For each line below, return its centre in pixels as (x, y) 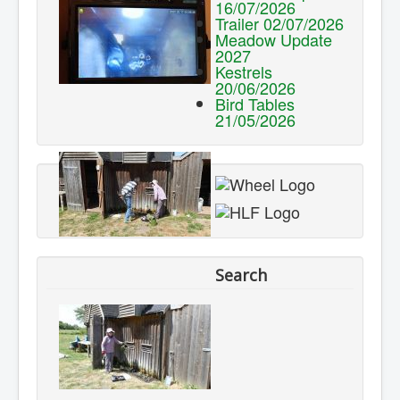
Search (241, 275)
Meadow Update (274, 40)
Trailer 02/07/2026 (279, 24)
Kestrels (244, 72)
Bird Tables (255, 104)
